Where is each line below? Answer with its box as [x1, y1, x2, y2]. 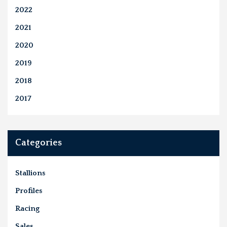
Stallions [15, 168, 46, 177]
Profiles [15, 186, 43, 195]
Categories [15, 137, 62, 148]
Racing [15, 204, 40, 213]
